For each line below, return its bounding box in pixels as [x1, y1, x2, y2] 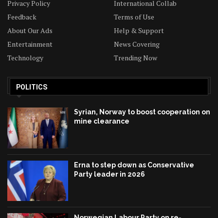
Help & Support [114, 26, 164, 36]
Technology [7, 53, 43, 63]
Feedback [7, 12, 36, 22]
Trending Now [114, 53, 157, 63]
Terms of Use [114, 12, 154, 22]
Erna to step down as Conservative [74, 161, 195, 169]
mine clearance [74, 117, 130, 126]
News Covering [114, 39, 160, 49]
